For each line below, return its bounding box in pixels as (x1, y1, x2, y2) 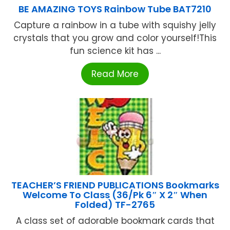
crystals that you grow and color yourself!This (13, 31, 217, 44)
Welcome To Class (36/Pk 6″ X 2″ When (23, 188, 207, 201)
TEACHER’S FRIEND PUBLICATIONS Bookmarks (11, 178, 219, 191)
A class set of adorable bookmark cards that (15, 214, 215, 227)
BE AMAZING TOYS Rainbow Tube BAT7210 (18, 2, 212, 15)
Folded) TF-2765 (75, 198, 155, 211)
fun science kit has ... (69, 44, 161, 57)
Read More (91, 67, 139, 80)
